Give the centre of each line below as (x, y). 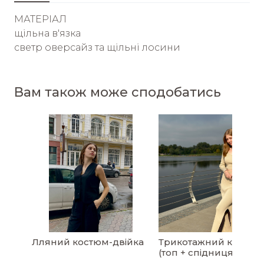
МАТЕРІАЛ (40, 19)
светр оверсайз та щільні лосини (97, 48)
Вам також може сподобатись (118, 93)
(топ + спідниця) (198, 253)
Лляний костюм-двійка (88, 242)
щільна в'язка (47, 34)
